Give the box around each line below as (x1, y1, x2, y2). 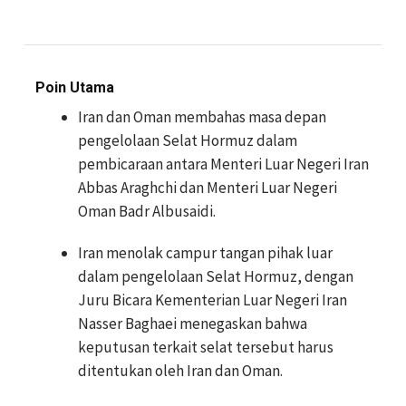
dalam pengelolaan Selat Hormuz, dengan (78, 266, 353, 286)
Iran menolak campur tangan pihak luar (78, 243, 333, 263)
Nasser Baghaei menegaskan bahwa (78, 314, 307, 333)
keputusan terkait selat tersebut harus (78, 337, 333, 357)
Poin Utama (35, 79, 114, 96)
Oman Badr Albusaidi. (78, 201, 216, 221)
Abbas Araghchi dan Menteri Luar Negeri (78, 178, 337, 198)
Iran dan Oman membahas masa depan (78, 107, 326, 127)
